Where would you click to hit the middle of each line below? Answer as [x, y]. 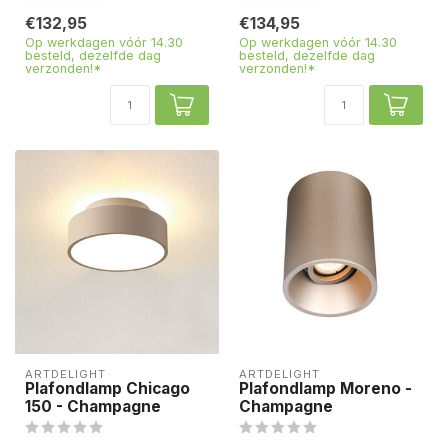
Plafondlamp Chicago [107, 389]
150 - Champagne [93, 407]
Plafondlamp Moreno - [325, 389]
